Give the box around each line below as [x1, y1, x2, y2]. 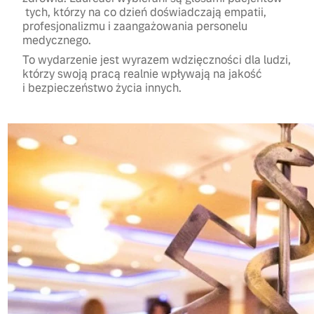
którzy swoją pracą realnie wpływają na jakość [22, 67, 263, 81]
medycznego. [22, 33, 92, 48]
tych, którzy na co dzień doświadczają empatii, [22, 5, 267, 20]
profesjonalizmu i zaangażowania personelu [22, 19, 248, 34]
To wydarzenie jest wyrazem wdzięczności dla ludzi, [22, 53, 292, 67]
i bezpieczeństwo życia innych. [22, 81, 182, 95]
